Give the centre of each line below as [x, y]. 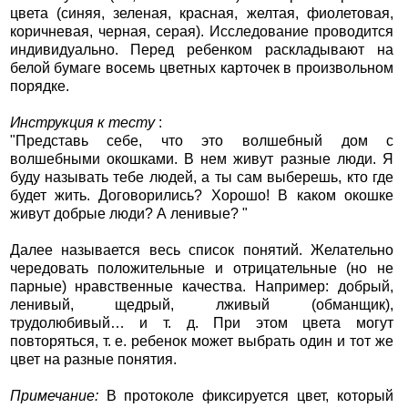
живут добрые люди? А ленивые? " [128, 214]
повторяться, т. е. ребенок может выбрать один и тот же [202, 342]
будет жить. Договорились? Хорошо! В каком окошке [202, 196]
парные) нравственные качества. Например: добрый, [202, 287]
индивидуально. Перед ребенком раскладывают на [202, 50]
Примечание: [54, 396]
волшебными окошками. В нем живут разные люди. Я [202, 159]
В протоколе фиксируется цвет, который [246, 396]
